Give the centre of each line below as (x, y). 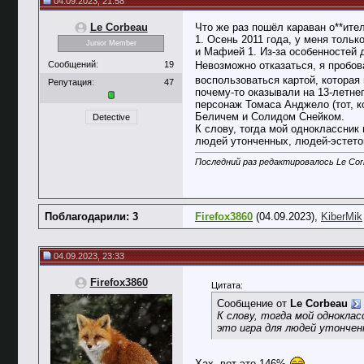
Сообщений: (73, 64)
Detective (111, 117)
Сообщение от (253, 303)
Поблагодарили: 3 (91, 217)
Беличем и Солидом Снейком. (270, 117)
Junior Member (111, 43)
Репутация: (71, 82)
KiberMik (342, 217)
